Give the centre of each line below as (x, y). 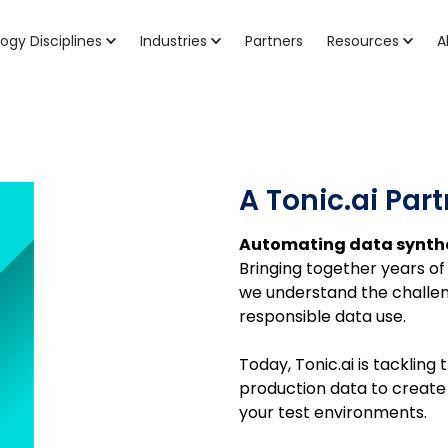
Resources (362, 41)
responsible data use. (322, 316)
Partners (273, 41)
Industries (173, 41)
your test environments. (333, 412)
